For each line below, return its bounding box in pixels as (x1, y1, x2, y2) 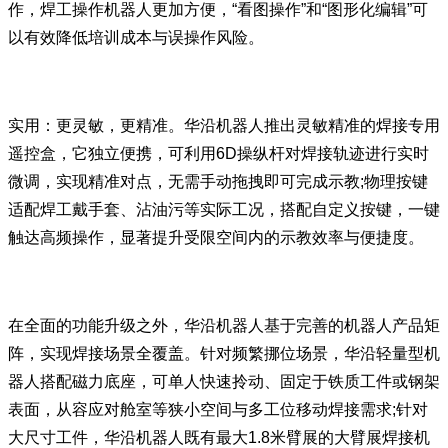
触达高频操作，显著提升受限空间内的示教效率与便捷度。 (8, 229, 424, 246)
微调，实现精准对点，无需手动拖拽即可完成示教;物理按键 (8, 173, 428, 190)
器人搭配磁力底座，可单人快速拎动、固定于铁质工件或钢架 (8, 373, 440, 390)
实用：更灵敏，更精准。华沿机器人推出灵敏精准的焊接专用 (8, 117, 440, 134)
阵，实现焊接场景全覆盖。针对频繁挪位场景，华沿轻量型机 (8, 345, 440, 362)
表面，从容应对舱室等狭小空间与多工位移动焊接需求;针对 (8, 401, 428, 418)
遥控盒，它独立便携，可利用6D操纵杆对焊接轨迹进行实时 (8, 145, 429, 162)
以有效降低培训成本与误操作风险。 (8, 29, 264, 46)
